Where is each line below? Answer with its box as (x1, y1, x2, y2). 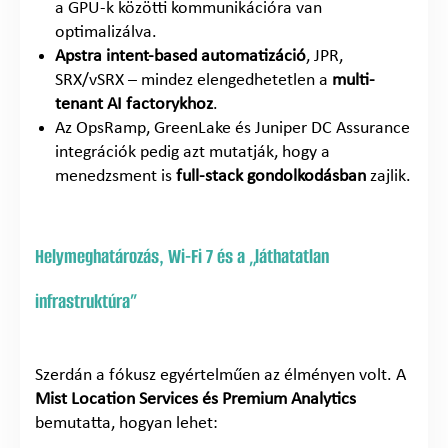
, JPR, (306, 46, 343, 66)
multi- (332, 70, 375, 90)
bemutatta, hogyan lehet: (35, 413, 218, 433)
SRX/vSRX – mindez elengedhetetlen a (55, 70, 332, 90)
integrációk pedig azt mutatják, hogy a (55, 142, 330, 162)
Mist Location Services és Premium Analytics (35, 389, 356, 409)
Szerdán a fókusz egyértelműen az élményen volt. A (35, 365, 406, 385)
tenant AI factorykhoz (55, 94, 213, 114)
